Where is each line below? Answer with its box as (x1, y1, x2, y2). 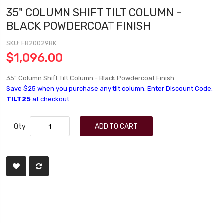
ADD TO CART (95, 122, 138, 130)
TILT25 (6, 95, 31, 103)
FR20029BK (21, 39, 57, 47)
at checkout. (31, 95, 71, 103)
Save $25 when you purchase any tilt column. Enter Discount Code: (6, 85, 213, 92)
